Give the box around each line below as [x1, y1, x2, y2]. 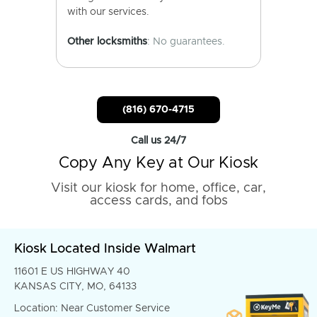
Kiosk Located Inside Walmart [14, 243, 196, 255]
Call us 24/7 [131, 136, 186, 146]
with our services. [67, 7, 149, 17]
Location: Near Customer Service [14, 304, 170, 313]
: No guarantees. [147, 37, 225, 47]
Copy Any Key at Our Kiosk [58, 156, 259, 171]
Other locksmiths [67, 37, 147, 47]
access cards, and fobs [89, 195, 228, 207]
